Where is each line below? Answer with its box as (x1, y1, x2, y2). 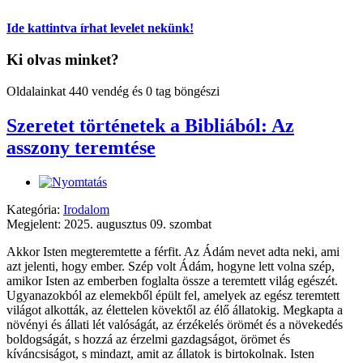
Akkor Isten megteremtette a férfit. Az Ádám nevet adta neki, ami (6, 244, 340, 258)
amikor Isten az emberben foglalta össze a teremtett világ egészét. (6, 273, 338, 288)
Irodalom (63, 202, 109, 216)
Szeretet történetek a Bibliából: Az (6, 114, 294, 136)
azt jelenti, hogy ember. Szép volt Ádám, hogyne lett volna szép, (6, 258, 335, 273)
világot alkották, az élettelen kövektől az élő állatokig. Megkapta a (6, 302, 343, 317)
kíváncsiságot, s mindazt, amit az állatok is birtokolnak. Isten (6, 346, 314, 361)
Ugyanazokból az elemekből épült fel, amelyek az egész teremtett (6, 288, 340, 302)
